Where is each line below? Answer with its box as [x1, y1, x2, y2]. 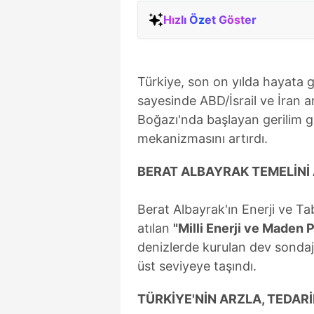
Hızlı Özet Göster [163, 12, 257, 27]
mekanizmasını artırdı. [137, 130, 268, 146]
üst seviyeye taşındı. [137, 258, 257, 273]
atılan [137, 220, 173, 235]
